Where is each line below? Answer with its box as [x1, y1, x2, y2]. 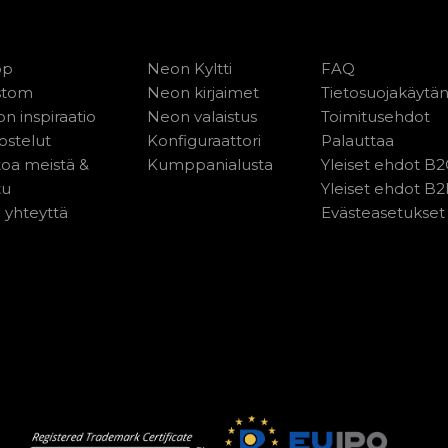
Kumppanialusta [147, 155, 274, 174]
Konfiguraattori [147, 131, 262, 150]
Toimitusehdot [320, 107, 430, 126]
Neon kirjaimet [147, 83, 260, 102]
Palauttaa [320, 131, 394, 150]
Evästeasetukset [320, 203, 445, 222]
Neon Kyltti [147, 59, 233, 78]
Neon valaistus [147, 107, 258, 126]
